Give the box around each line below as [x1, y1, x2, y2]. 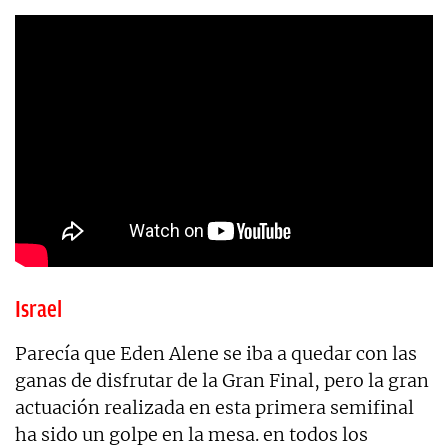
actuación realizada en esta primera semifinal [15, 395, 414, 419]
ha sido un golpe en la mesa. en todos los [15, 422, 368, 446]
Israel [15, 295, 62, 322]
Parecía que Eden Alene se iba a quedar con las [15, 341, 417, 365]
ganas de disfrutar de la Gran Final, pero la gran [15, 368, 429, 392]
